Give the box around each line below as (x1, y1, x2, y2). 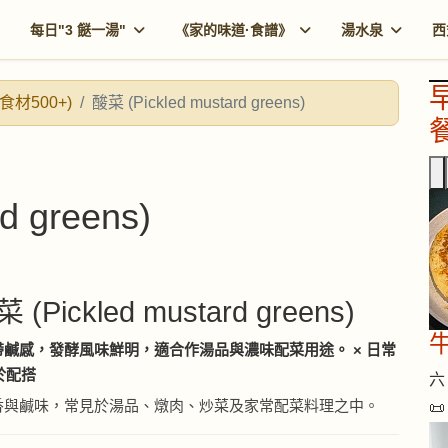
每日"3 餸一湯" (30, 22, 127, 38)
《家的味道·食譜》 (175, 22, 293, 38)
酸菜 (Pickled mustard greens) (92, 94, 305, 111)
